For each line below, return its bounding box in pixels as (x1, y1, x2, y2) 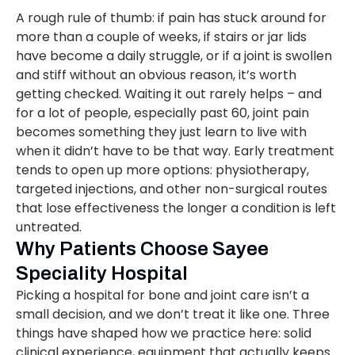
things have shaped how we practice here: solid (16, 324, 311, 343)
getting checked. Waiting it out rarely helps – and (16, 85, 322, 104)
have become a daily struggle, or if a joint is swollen (16, 47, 332, 66)
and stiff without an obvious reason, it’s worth (16, 66, 296, 85)
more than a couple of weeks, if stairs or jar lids (16, 28, 307, 47)
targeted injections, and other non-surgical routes (16, 180, 327, 199)
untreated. (16, 218, 82, 237)
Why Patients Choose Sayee (16, 239, 269, 260)
